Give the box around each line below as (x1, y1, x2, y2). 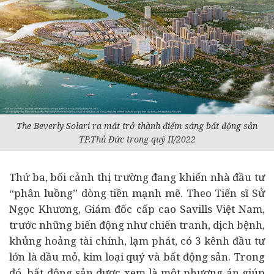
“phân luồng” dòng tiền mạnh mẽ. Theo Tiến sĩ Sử (9, 186, 265, 200)
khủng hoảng (9, 234, 80, 248)
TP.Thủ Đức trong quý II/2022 (78, 133, 196, 145)
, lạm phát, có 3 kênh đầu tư (124, 234, 265, 248)
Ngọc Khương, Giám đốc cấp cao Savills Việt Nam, (9, 202, 265, 216)
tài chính (80, 234, 124, 248)
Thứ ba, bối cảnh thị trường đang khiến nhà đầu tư (9, 170, 265, 184)
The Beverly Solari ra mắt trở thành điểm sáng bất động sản (17, 120, 257, 131)
